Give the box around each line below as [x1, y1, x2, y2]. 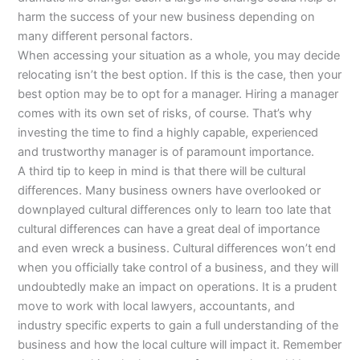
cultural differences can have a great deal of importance [18, 221, 321, 236]
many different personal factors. [18, 28, 197, 43]
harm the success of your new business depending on [18, 9, 316, 24]
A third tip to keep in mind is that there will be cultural [18, 163, 306, 178]
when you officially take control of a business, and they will [18, 260, 339, 275]
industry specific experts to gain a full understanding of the [18, 317, 339, 333]
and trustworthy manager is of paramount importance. [18, 144, 315, 159]
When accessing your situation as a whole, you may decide [18, 47, 341, 63]
